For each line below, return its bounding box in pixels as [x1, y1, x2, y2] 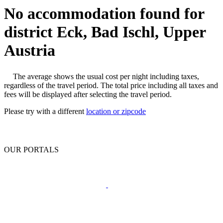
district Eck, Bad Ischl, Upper [4, 22, 206, 41]
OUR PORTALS [4, 145, 59, 154]
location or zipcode [86, 107, 146, 115]
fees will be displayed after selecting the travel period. [4, 90, 172, 99]
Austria [4, 41, 55, 59]
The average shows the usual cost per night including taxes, [13, 72, 199, 81]
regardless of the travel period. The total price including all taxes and [4, 81, 218, 90]
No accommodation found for [4, 4, 204, 22]
